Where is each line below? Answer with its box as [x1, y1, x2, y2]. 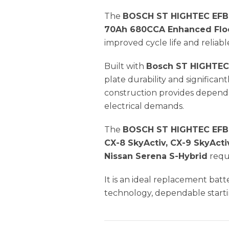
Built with [104, 61, 146, 71]
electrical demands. [104, 101, 184, 111]
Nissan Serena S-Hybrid [104, 151, 208, 161]
